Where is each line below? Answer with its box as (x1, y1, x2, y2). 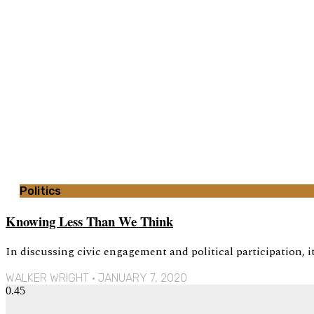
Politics (20, 184, 61, 198)
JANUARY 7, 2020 (95, 271, 187, 285)
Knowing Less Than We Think (6, 211, 173, 231)
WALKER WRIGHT (6, 271, 92, 285)
